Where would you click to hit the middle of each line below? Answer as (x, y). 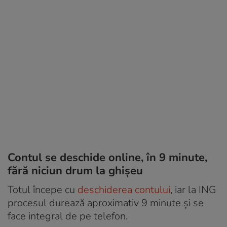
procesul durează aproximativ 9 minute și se (106, 203)
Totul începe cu (43, 190)
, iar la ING (193, 190)
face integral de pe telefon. (68, 216)
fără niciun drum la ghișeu (75, 171)
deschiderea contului (124, 190)
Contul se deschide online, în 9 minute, (107, 157)
